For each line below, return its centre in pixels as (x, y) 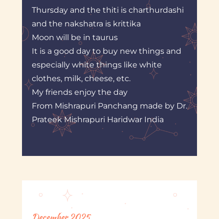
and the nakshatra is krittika (86, 23)
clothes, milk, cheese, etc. (81, 78)
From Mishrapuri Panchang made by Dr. (109, 106)
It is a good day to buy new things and (106, 51)
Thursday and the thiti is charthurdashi (108, 10)
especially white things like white (97, 65)
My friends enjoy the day (79, 92)
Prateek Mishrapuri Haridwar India (98, 119)
